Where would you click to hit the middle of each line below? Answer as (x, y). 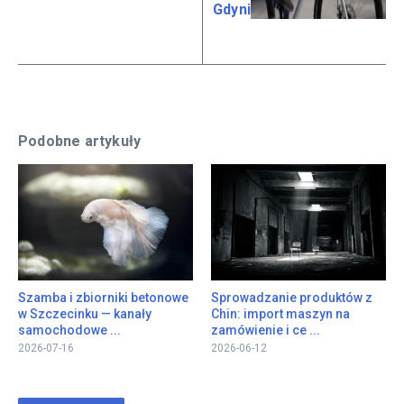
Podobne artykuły (80, 141)
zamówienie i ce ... (266, 331)
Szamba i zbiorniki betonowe (103, 298)
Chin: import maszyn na (280, 314)
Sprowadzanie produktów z (292, 298)
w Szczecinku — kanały (85, 314)
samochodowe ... (69, 331)
